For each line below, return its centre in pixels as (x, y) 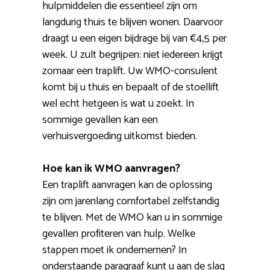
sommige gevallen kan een (100, 120)
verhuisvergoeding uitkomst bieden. (120, 137)
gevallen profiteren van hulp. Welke (119, 234)
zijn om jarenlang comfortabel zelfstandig (131, 202)
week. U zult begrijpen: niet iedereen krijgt (133, 55)
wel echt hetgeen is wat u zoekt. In (118, 104)
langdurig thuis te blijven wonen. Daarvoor (133, 23)
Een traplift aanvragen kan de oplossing (127, 185)
